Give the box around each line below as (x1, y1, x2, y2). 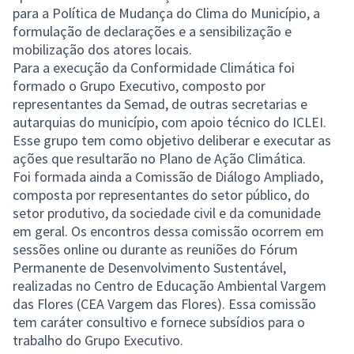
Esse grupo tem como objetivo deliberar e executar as (13, 130, 331, 149)
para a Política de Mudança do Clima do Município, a (13, 3, 320, 22)
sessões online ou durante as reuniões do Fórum (13, 239, 298, 258)
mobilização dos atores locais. (13, 40, 192, 58)
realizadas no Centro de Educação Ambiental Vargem (13, 276, 326, 295)
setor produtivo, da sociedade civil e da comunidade (13, 203, 321, 222)
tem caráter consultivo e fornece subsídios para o (13, 312, 305, 331)
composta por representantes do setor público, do (13, 185, 310, 204)
